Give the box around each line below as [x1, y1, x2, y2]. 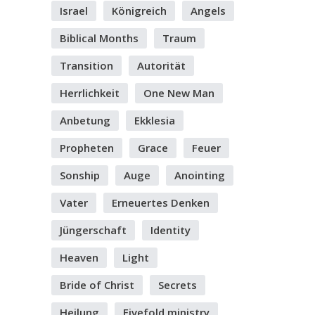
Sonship [60, 168, 100, 182]
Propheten [60, 141, 114, 155]
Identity [150, 223, 191, 237]
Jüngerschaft [60, 223, 127, 237]
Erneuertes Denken [112, 195, 210, 210]
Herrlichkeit [60, 86, 120, 100]
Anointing [174, 168, 225, 182]
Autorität [137, 58, 186, 72]
